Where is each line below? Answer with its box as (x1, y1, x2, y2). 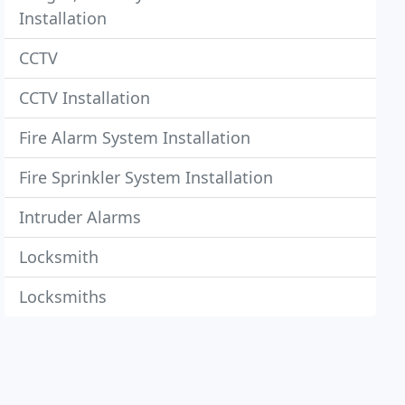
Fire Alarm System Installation (19, 127, 251, 148)
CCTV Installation (19, 87, 151, 108)
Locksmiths (19, 286, 108, 307)
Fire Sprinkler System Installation (19, 166, 274, 188)
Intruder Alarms (19, 206, 142, 228)
